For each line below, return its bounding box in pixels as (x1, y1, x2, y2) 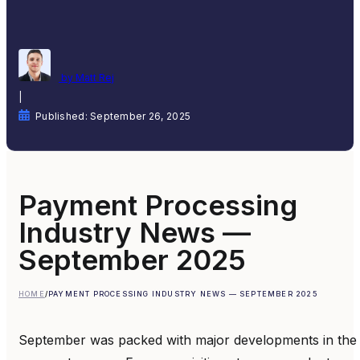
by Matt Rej (59, 71, 114, 84)
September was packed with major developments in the (18, 331, 357, 348)
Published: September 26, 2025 (35, 109, 191, 122)
